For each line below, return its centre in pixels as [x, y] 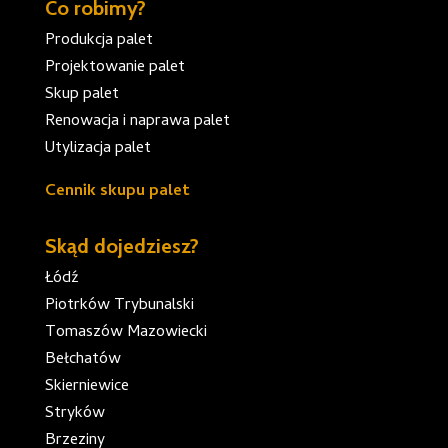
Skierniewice [86, 386]
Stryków [74, 413]
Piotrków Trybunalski [119, 305]
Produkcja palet [98, 40]
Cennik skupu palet [117, 191]
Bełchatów [82, 359]
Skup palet [81, 94]
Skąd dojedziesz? [121, 245]
